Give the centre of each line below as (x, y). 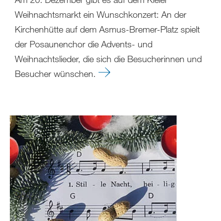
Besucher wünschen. (56, 73)
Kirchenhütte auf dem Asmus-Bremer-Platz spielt (107, 29)
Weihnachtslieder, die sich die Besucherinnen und (108, 58)
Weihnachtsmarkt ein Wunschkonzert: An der (101, 14)
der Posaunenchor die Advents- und (84, 44)
